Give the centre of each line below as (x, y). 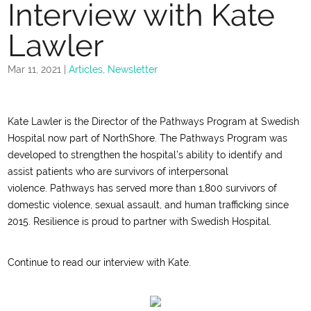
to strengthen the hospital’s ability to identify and (171, 155)
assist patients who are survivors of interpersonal (118, 171)
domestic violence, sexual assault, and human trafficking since (149, 205)
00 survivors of (244, 188)
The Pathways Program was (224, 138)
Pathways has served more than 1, (128, 188)
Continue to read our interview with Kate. (100, 262)
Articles (86, 69)
